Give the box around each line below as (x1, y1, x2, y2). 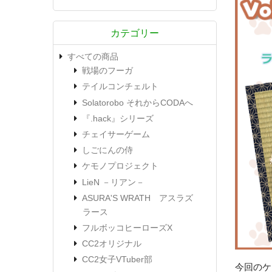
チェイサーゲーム (82, 129, 150, 139)
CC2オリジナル (82, 239, 141, 249)
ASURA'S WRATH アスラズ (82, 192, 193, 203)
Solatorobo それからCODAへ (82, 97, 193, 107)
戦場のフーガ (82, 66, 133, 76)
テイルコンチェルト (82, 81, 158, 92)
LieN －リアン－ (82, 177, 144, 187)
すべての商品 (67, 52, 118, 62)
